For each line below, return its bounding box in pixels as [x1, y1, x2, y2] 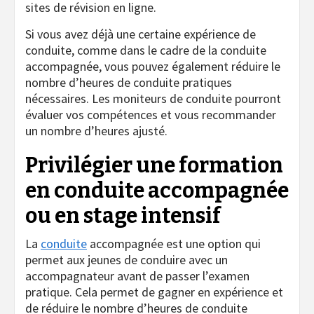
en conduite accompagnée [25, 178, 289, 204]
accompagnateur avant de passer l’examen [25, 268, 250, 285]
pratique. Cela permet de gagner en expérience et [25, 284, 283, 301]
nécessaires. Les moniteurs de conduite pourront [25, 90, 281, 107]
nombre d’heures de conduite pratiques [25, 74, 232, 91]
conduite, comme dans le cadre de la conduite [25, 42, 266, 59]
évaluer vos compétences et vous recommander [25, 107, 276, 123]
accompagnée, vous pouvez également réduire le [25, 58, 280, 75]
